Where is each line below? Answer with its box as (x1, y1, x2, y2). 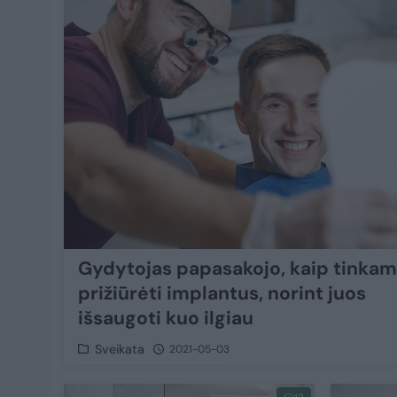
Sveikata (95, 340, 145, 357)
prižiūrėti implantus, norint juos (78, 280, 366, 306)
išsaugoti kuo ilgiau (78, 305, 253, 331)
